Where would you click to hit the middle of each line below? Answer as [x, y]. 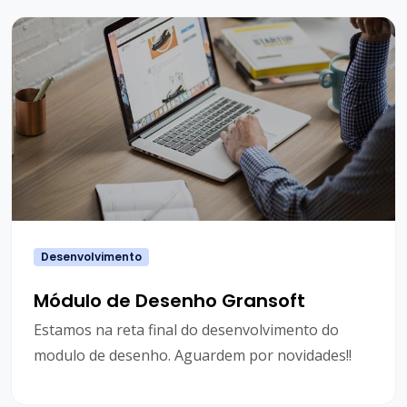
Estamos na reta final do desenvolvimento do [186, 330]
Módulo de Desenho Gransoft [169, 301]
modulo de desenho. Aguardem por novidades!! [193, 356]
